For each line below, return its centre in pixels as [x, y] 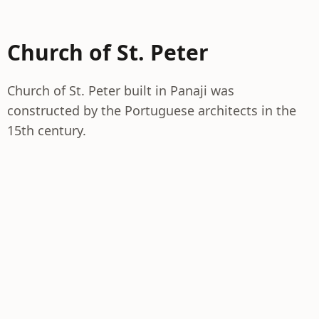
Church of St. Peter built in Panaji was [121, 90]
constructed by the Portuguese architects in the [152, 110]
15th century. [47, 130]
